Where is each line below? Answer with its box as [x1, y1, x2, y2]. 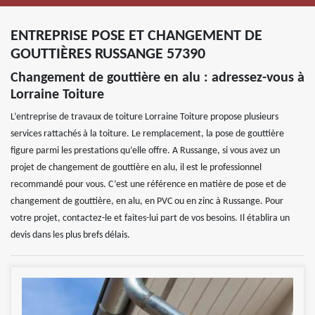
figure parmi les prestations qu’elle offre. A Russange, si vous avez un [11, 145, 280, 156]
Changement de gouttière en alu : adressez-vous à [11, 70, 304, 85]
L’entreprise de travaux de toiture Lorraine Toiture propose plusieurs [11, 111, 278, 122]
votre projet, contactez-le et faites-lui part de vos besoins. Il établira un [11, 212, 290, 224]
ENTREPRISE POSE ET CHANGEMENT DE [11, 27, 262, 44]
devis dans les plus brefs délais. [11, 229, 130, 240]
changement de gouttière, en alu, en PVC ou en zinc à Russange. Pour [11, 195, 283, 207]
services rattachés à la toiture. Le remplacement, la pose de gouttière [11, 128, 284, 139]
